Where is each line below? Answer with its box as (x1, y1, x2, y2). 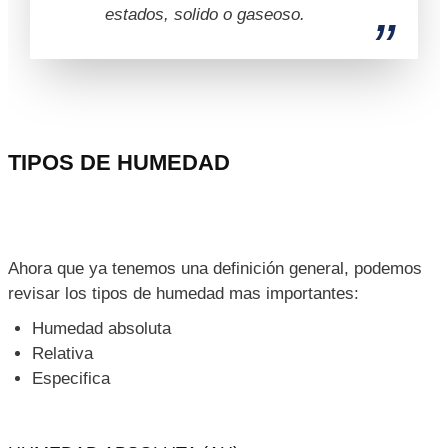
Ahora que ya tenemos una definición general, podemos (8, 258, 422, 278)
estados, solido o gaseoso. (104, 5, 305, 25)
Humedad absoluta (32, 318, 171, 338)
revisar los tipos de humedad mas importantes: (8, 283, 359, 303)
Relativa (32, 343, 93, 363)
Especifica (32, 368, 110, 388)
